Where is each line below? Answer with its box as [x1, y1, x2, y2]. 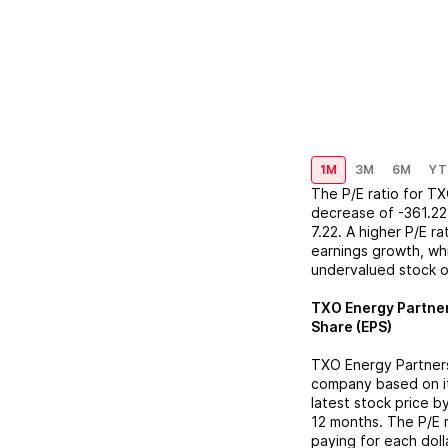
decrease [311, 204, 375, 221]
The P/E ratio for [311, 185, 427, 202]
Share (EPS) [311, 318, 392, 335]
